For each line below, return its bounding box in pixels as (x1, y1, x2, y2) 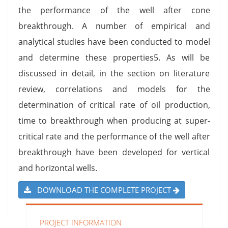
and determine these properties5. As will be (18, 51, 210, 63)
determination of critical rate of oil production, (18, 99, 210, 110)
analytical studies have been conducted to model (18, 36, 210, 47)
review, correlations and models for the (18, 83, 210, 95)
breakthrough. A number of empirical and (18, 20, 210, 32)
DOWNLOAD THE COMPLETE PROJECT (31, 184, 173, 195)
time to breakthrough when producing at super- (18, 115, 210, 126)
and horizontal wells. (18, 162, 97, 174)
